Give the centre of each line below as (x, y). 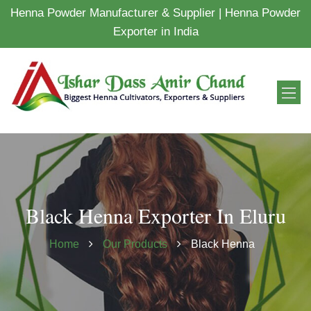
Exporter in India (155, 32)
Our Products (136, 244)
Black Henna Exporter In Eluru (155, 216)
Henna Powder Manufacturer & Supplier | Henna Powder (155, 13)
